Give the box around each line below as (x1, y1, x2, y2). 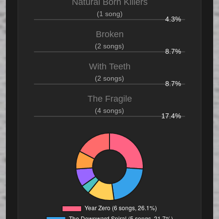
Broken (95, 29, 124, 40)
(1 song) (96, 10, 123, 18)
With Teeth (88, 62, 131, 72)
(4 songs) (95, 107, 124, 115)
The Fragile (87, 94, 132, 104)
